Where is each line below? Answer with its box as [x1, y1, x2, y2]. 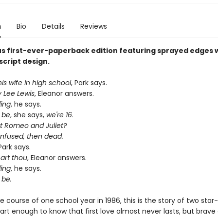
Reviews [80, 21, 107, 31]
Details [41, 21, 65, 31]
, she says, [10, 110, 46, 120]
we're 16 [46, 110, 72, 120]
